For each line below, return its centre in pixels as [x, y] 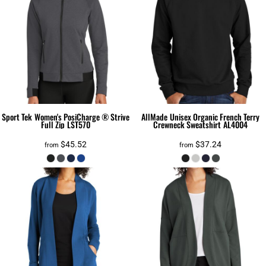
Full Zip [53, 125]
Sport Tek [17, 117]
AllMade [155, 117]
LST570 [78, 125]
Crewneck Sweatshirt [187, 125]
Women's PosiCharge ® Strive [82, 117]
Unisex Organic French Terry [214, 117]
